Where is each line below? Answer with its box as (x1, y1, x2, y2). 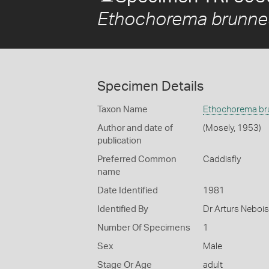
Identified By (97, 205, 148, 214)
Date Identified (97, 186, 158, 195)
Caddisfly (202, 155, 241, 164)
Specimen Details (97, 80, 204, 93)
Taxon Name (97, 105, 148, 114)
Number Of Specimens (97, 223, 190, 232)
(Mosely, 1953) (202, 124, 261, 133)
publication (97, 136, 142, 145)
